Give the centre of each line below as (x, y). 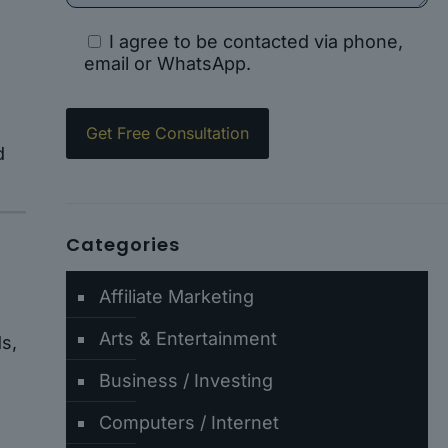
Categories (122, 244)
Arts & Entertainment (187, 338)
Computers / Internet (188, 422)
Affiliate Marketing (176, 296)
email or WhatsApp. (167, 63)
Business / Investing (185, 380)
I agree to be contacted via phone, (255, 41)
